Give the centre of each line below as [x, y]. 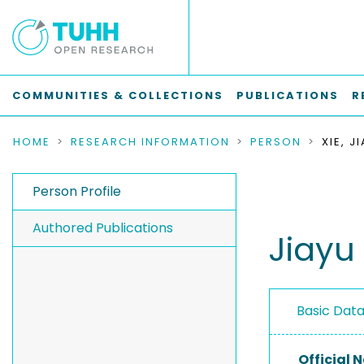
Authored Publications [103, 228]
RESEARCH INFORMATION [150, 142]
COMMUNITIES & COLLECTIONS [118, 95]
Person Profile [77, 191]
